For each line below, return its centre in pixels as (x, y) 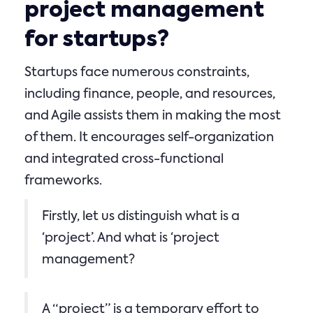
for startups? (97, 41)
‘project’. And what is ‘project (131, 238)
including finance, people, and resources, (150, 94)
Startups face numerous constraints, (137, 73)
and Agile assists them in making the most (153, 116)
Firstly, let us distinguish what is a (141, 217)
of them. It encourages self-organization (149, 138)
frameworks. (63, 181)
